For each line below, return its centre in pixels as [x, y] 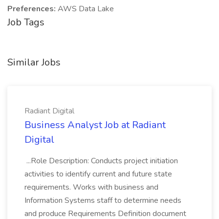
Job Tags [26, 22]
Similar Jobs [34, 62]
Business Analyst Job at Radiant [95, 125]
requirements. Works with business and [91, 187]
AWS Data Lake [86, 9]
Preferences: [33, 9]
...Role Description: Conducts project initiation [101, 161]
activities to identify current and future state [98, 174]
